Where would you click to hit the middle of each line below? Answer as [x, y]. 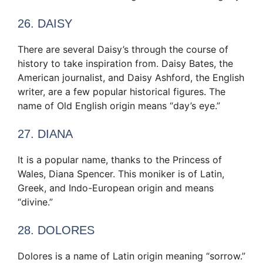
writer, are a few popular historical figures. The [122, 91]
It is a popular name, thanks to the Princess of [120, 159]
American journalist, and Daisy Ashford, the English [131, 77]
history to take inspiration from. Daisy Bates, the [125, 63]
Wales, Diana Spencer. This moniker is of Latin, [121, 173]
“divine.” [35, 202]
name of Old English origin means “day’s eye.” [119, 105]
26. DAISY [45, 23]
